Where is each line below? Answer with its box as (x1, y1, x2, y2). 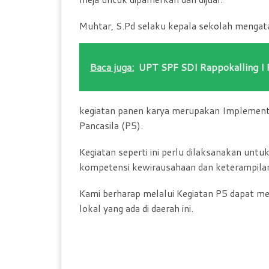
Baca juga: (90, 60, 134, 74)
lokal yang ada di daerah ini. (79, 202, 193, 216)
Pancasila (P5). (79, 118, 143, 132)
